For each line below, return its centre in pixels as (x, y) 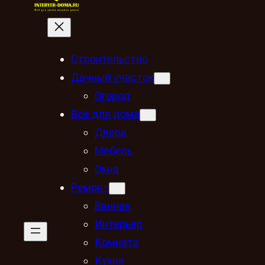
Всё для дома (105, 114)
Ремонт (90, 187)
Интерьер (119, 224)
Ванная (113, 205)
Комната (117, 242)
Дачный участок (112, 77)
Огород (112, 95)
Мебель (114, 150)
